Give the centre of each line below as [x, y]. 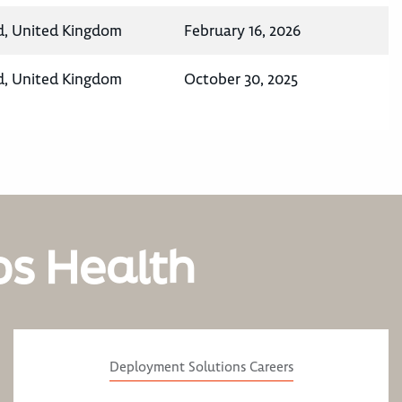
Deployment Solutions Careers [201, 367]
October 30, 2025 [241, 79]
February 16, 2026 [242, 31]
